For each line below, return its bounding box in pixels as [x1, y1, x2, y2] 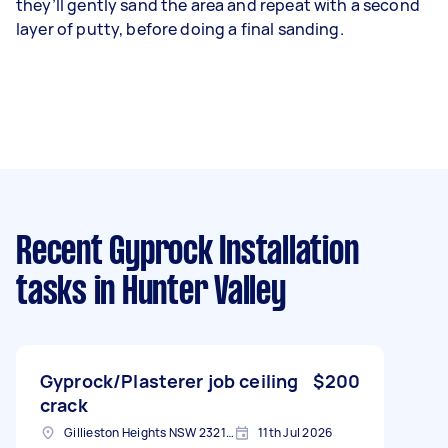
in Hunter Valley [86, 274, 286, 311]
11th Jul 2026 [258, 423, 333, 441]
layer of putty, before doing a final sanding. [16, 17, 347, 40]
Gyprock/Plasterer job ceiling [40, 368, 299, 393]
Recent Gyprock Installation [16, 234, 359, 271]
